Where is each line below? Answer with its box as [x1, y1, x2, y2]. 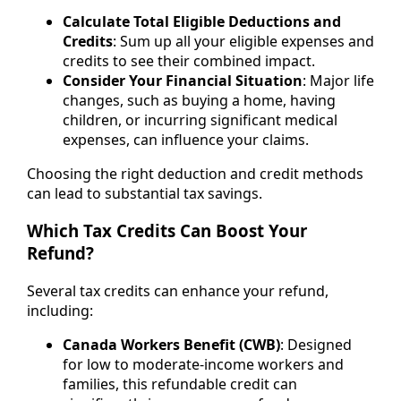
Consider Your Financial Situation [63, 70, 303, 90]
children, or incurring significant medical [63, 109, 337, 130]
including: [27, 301, 93, 321]
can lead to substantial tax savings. [27, 183, 262, 203]
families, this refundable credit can [63, 374, 297, 395]
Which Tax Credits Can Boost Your [27, 219, 307, 243]
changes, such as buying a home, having [63, 90, 336, 110]
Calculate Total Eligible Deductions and [63, 11, 341, 31]
